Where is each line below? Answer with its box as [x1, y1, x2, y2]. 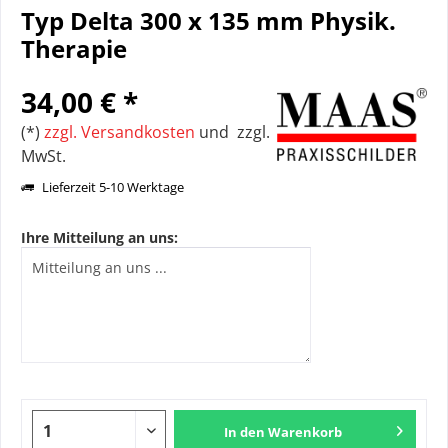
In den [224, 423, 266, 441]
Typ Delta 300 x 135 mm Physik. [21, 5, 396, 37]
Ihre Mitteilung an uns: [21, 228, 178, 247]
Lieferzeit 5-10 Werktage [39, 178, 184, 196]
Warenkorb [268, 423, 343, 441]
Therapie [21, 33, 127, 65]
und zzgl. [195, 121, 270, 143]
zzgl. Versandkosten [44, 121, 195, 143]
